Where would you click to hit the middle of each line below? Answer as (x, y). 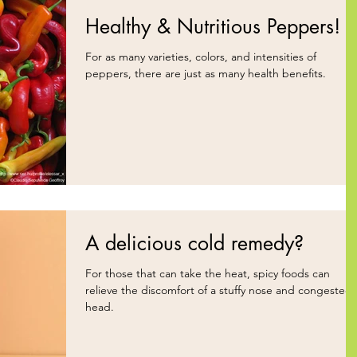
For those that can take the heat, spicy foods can (208, 273)
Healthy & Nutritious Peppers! (213, 27)
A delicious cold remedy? (194, 243)
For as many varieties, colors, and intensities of (201, 57)
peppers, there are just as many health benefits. (206, 74)
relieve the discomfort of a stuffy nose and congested (219, 290)
